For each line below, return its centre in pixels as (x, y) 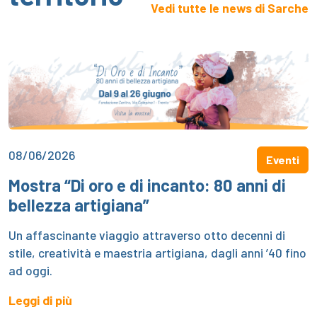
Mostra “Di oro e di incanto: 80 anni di (147, 185)
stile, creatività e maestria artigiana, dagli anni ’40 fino (157, 252)
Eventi (283, 159)
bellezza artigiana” (79, 204)
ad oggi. (30, 270)
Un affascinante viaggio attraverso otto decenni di (147, 235)
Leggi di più (40, 300)
